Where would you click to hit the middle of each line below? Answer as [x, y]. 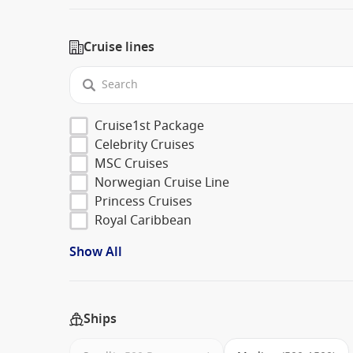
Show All [96, 252]
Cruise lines [119, 47]
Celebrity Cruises [145, 145]
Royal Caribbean [143, 220]
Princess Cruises [143, 201]
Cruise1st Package [149, 126]
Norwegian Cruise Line [162, 182]
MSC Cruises [132, 163]
